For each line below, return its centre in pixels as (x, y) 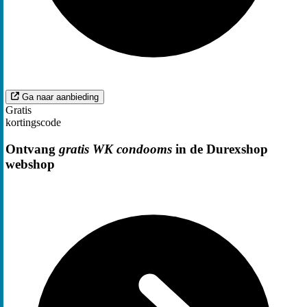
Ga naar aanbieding (60, 97)
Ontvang (32, 149)
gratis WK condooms (115, 149)
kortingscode (33, 123)
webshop (30, 164)
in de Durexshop (220, 149)
